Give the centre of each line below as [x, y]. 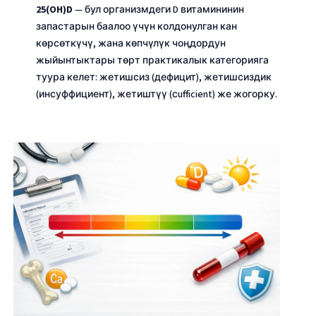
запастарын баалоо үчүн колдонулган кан [136, 26]
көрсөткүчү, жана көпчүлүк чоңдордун [131, 43]
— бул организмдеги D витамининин [158, 10]
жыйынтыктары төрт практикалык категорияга [152, 60]
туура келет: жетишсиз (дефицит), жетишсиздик [154, 77]
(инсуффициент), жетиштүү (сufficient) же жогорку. [157, 94]
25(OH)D [54, 10]
